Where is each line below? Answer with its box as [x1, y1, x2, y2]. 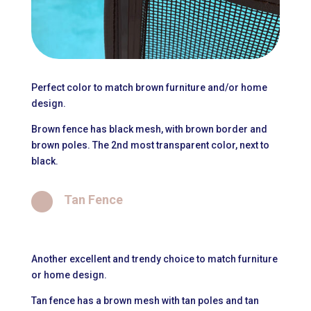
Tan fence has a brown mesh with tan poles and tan [31, 295, 259, 307]
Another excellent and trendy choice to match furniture [31, 253, 278, 265]
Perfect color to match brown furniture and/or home [31, 82, 267, 94]
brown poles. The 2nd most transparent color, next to [31, 140, 269, 151]
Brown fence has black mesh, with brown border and [31, 124, 267, 135]
